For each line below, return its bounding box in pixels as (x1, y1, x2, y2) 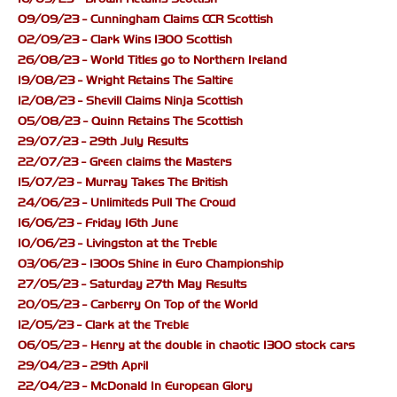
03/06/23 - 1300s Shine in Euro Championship (18, 256, 284, 272)
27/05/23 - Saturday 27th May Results (18, 276, 246, 292)
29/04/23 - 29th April (18, 358, 148, 374)
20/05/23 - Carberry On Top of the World (18, 297, 258, 313)
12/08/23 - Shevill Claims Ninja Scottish (18, 93, 243, 109)
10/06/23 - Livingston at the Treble (18, 236, 217, 252)
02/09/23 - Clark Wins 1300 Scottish (18, 32, 232, 48)
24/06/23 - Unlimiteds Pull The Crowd (18, 195, 236, 211)
